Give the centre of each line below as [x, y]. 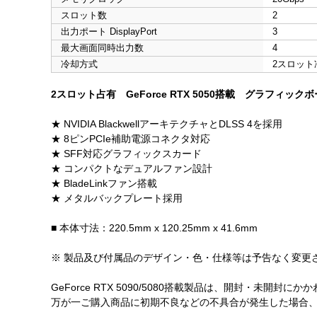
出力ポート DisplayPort [109, 32]
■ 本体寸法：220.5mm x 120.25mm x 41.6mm [154, 228]
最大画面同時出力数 [102, 48]
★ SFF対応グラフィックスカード [126, 154]
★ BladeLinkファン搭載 [104, 184]
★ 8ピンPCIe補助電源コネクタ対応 [131, 139]
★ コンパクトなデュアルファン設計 [132, 169]
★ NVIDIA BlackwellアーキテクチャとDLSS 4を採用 [167, 124]
